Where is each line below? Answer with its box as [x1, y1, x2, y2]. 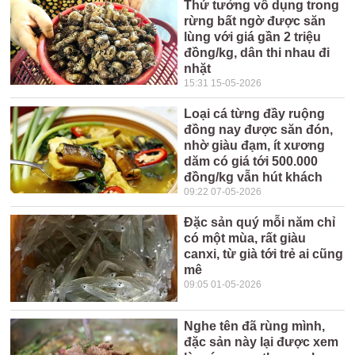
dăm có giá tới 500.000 [184, 155, 319, 168]
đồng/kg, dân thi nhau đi [184, 46, 330, 59]
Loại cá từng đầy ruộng [184, 107, 326, 120]
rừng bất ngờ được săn [184, 14, 326, 28]
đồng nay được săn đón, [184, 123, 334, 136]
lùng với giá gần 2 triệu [184, 30, 322, 44]
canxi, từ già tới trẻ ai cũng [184, 247, 344, 261]
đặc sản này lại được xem [184, 335, 339, 349]
